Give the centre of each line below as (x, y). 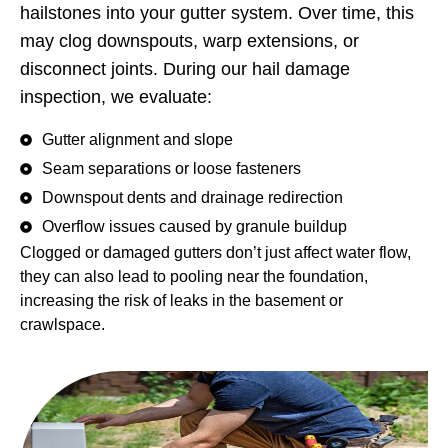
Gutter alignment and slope (137, 139)
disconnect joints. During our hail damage (185, 69)
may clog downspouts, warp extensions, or (189, 41)
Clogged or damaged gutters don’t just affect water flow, (215, 252)
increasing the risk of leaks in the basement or (181, 300)
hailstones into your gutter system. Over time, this (217, 13)
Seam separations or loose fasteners (171, 168)
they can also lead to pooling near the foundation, (194, 276)
